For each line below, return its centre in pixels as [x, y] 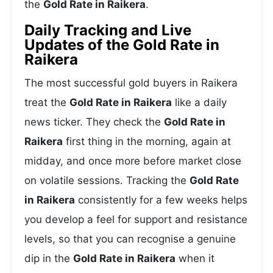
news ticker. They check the [94, 122]
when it [195, 258]
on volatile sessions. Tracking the [107, 180]
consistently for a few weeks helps [161, 200]
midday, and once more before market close [133, 161]
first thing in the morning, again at [147, 141]
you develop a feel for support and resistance [136, 219]
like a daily [199, 102]
